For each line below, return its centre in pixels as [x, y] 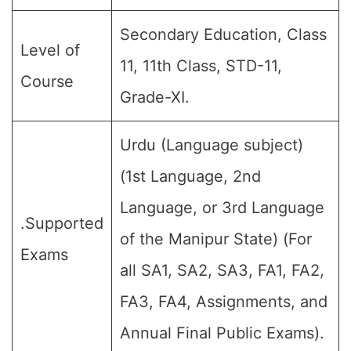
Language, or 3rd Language [222, 208]
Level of [50, 50]
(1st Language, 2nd [190, 176]
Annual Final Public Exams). [222, 333]
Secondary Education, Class [223, 34]
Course [47, 81]
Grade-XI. [155, 97]
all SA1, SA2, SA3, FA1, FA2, [222, 270]
